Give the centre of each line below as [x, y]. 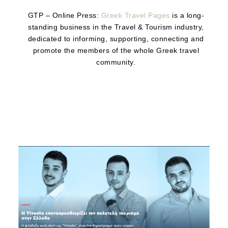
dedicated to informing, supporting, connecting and [116, 39]
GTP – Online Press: [64, 16]
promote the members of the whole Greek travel [116, 51]
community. [116, 62]
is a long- [187, 16]
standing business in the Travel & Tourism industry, [116, 27]
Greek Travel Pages [135, 16]
